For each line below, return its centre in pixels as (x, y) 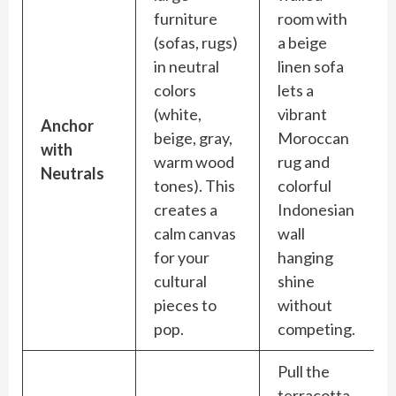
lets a (296, 90)
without (305, 305)
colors (175, 90)
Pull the (304, 371)
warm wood (194, 162)
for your (182, 257)
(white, (178, 114)
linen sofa (311, 66)
